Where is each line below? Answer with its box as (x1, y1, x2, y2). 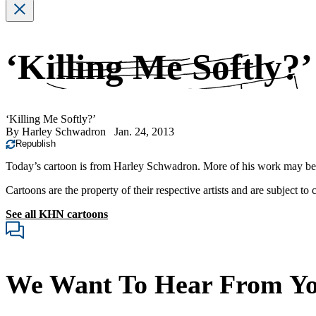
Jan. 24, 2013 (114, 126, 174, 138)
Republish (16, 138, 56, 150)
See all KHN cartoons (6, 208, 108, 221)
